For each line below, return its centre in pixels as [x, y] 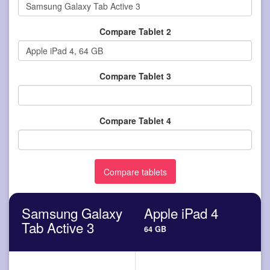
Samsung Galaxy [72, 213]
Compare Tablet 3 [135, 76]
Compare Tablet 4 [135, 120]
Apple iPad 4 [181, 213]
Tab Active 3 [58, 228]
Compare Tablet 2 [135, 31]
